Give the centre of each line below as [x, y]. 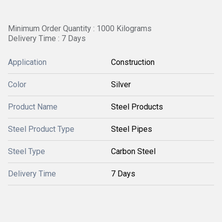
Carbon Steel [133, 151]
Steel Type [27, 151]
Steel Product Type [41, 129]
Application [27, 62]
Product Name [33, 107]
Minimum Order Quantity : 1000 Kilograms [80, 28]
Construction [133, 62]
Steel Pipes [132, 129]
